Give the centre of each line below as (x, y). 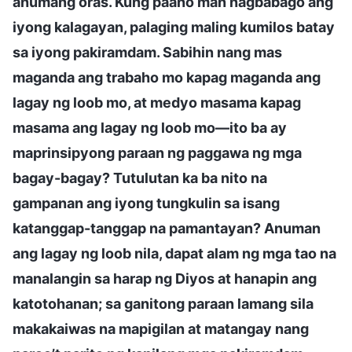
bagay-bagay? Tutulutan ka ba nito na (140, 178)
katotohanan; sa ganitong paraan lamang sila (163, 303)
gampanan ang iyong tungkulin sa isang (146, 203)
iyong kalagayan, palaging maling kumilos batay (174, 27)
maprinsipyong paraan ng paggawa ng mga (157, 152)
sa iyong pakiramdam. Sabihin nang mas (147, 52)
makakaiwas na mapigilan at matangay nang (161, 328)
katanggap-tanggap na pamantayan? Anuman (167, 228)
